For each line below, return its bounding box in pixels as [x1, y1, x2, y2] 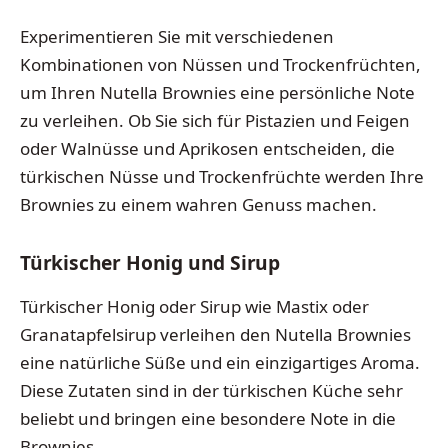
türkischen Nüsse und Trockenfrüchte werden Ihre [20, 165, 424, 189]
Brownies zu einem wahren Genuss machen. [20, 193, 377, 217]
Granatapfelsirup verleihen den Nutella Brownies [20, 322, 411, 346]
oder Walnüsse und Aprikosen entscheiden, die [20, 137, 395, 161]
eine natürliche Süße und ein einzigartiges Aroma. [20, 350, 420, 374]
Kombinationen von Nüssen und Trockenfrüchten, [20, 53, 421, 77]
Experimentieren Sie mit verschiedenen [20, 25, 334, 49]
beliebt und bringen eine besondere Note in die [20, 406, 396, 430]
